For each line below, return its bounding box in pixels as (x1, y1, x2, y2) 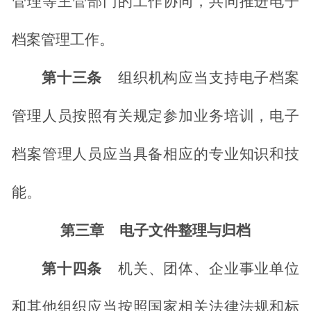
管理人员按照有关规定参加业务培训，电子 (12, 108, 299, 125)
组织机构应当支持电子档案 (117, 69, 300, 87)
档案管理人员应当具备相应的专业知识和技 (12, 146, 299, 163)
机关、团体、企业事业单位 (117, 260, 300, 278)
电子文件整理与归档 (119, 222, 251, 239)
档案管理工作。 (12, 31, 114, 49)
